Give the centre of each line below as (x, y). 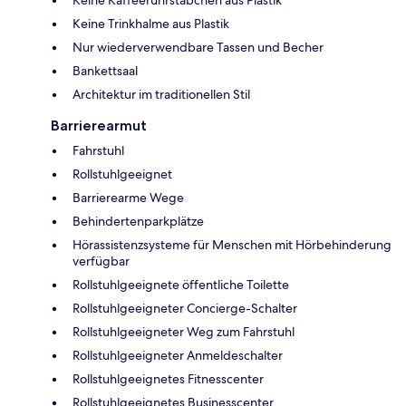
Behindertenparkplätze (138, 221)
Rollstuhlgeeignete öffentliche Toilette (181, 284)
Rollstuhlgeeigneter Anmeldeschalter (178, 355)
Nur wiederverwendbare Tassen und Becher (198, 47)
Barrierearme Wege (128, 197)
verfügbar (101, 261)
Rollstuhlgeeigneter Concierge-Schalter (185, 308)
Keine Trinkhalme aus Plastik (151, 23)
